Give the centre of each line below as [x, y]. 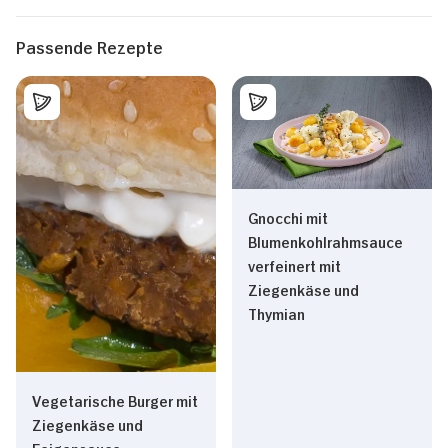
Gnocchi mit [288, 216]
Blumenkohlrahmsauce [325, 240]
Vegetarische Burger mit [115, 400]
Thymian [276, 312]
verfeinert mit [294, 264]
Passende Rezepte [89, 46]
